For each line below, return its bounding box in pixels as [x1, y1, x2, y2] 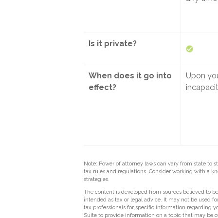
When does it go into [89, 71, 172, 80]
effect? [89, 83, 116, 92]
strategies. [84, 176, 109, 182]
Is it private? [89, 39, 137, 48]
